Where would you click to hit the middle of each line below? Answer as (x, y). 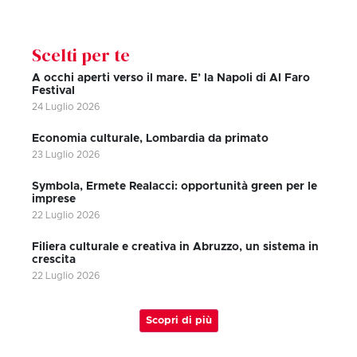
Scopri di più (178, 320)
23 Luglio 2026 (66, 154)
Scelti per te (81, 55)
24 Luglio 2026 (66, 106)
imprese (54, 199)
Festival (53, 90)
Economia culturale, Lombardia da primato (150, 138)
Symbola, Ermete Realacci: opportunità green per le (175, 186)
